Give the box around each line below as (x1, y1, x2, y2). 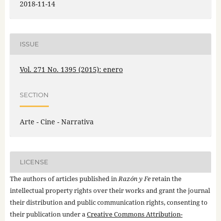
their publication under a (9, 209, 87, 219)
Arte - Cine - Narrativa (19, 116, 94, 126)
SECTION (19, 91, 49, 99)
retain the (150, 174, 182, 183)
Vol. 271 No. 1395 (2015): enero (19, 64, 123, 74)
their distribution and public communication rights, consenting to (9, 197, 208, 207)
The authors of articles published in (9, 174, 118, 183)
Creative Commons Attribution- (86, 209, 183, 219)
